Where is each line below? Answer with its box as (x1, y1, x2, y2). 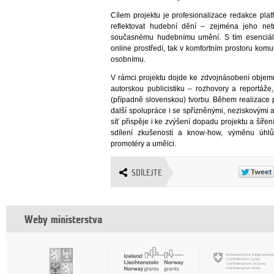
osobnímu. (111, 55, 146, 64)
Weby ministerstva (24, 215, 102, 226)
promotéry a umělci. (111, 139, 177, 149)
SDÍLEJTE (131, 169, 163, 177)
